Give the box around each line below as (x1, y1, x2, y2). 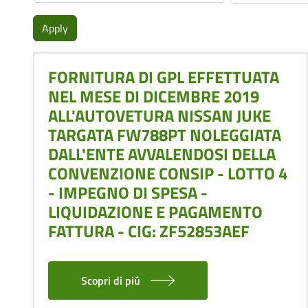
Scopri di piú (81, 272, 140, 289)
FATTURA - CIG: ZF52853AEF (48, 218, 250, 243)
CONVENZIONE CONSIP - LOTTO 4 (48, 160, 287, 186)
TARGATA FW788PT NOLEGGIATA (48, 122, 281, 147)
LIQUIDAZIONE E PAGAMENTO (48, 199, 263, 224)
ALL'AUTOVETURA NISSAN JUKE (48, 102, 271, 128)
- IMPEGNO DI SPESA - (48, 179, 208, 205)
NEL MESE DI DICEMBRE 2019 (48, 83, 259, 109)
